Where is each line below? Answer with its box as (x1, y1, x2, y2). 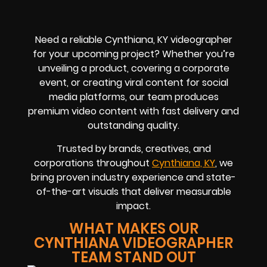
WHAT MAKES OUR (69, 219, 198, 239)
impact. (116, 198, 151, 213)
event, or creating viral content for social (39, 76, 228, 90)
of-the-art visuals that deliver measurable (36, 184, 231, 198)
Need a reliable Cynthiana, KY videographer (35, 33, 232, 47)
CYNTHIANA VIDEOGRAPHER (34, 233, 233, 253)
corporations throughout (34, 156, 152, 170)
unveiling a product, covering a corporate (38, 61, 229, 76)
